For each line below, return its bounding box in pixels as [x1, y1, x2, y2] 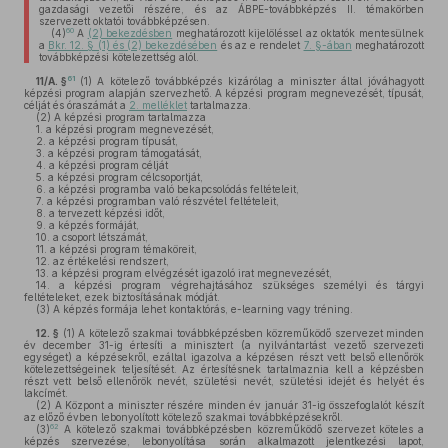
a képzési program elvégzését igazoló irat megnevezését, [49, 267, 332, 279]
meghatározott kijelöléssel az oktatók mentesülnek [172, 27, 424, 39]
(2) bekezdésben [87, 27, 173, 39]
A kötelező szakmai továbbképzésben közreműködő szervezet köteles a [59, 423, 424, 435]
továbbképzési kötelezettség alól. [38, 51, 199, 63]
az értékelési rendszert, [50, 255, 169, 267]
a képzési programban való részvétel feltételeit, [44, 195, 279, 207]
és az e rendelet [217, 39, 304, 51]
